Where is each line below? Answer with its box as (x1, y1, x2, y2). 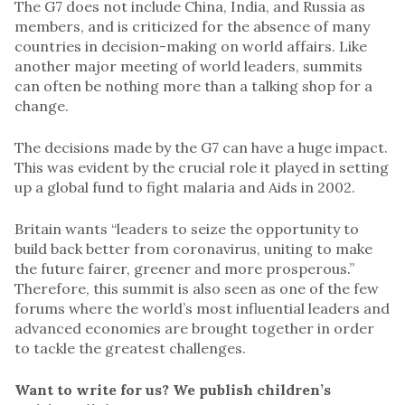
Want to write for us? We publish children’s (14, 380, 331, 399)
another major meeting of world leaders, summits (14, 56, 363, 75)
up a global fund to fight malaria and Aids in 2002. (14, 177, 355, 196)
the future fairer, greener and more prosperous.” (14, 259, 354, 278)
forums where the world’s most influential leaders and (14, 298, 390, 317)
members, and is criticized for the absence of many (14, 16, 370, 35)
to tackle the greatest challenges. (14, 338, 246, 357)
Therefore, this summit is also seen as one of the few (14, 278, 379, 297)
